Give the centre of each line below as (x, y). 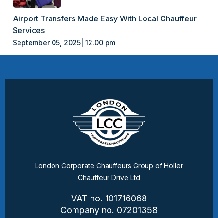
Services (29, 30)
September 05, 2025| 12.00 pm (64, 42)
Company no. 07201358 (109, 210)
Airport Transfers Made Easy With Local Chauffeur (105, 18)
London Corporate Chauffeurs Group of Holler (109, 165)
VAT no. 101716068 (109, 198)
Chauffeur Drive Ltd (109, 177)
